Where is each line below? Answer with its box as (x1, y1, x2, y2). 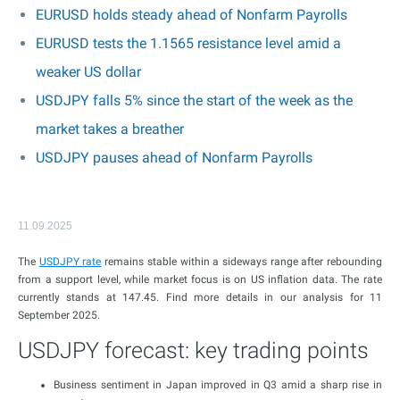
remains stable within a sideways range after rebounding (101, 255, 383, 268)
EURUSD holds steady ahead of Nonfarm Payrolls (36, 6, 347, 23)
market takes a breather (36, 121, 184, 137)
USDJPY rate (38, 255, 102, 268)
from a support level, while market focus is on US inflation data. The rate (18, 273, 382, 286)
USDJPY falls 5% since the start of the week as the (36, 92, 353, 109)
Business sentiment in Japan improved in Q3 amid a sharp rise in (54, 379, 382, 391)
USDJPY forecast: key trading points (18, 337, 369, 363)
